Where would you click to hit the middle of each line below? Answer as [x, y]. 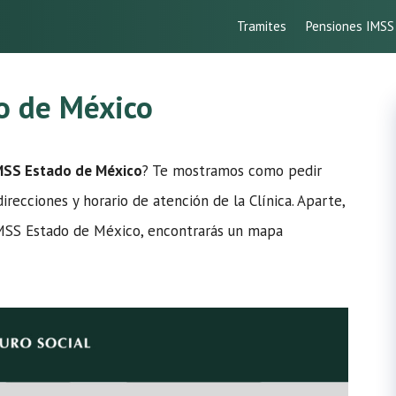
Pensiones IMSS [350, 26]
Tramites [262, 26]
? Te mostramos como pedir [232, 171]
